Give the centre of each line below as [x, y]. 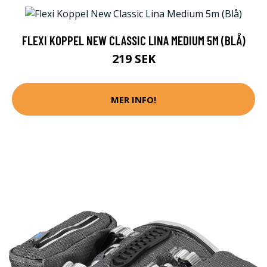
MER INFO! [133, 99]
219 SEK [133, 59]
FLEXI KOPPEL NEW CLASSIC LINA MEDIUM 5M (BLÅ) [133, 41]
